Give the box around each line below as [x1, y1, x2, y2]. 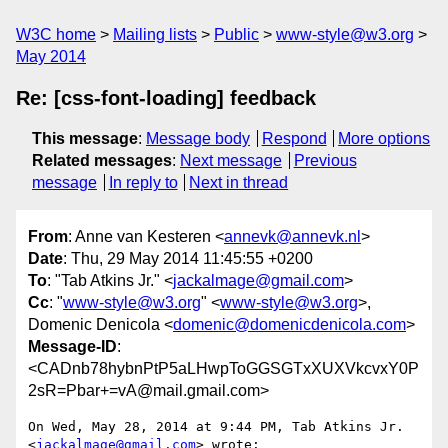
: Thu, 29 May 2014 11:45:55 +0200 [63, 250, 313, 268]
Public [214, 26, 259, 43]
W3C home [16, 26, 96, 43]
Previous [293, 152, 357, 169]
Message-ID [28, 338, 117, 356]
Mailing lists [113, 26, 197, 43]
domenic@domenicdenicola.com [173, 316, 406, 334]
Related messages [32, 152, 172, 169]
